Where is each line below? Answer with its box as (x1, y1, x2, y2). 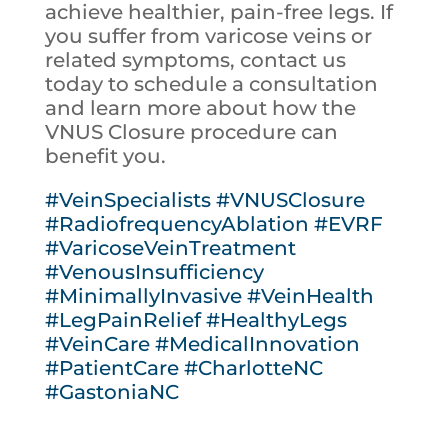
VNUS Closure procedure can (44, 120, 338, 145)
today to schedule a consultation (44, 72, 378, 97)
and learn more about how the (44, 96, 356, 121)
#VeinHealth (246, 284, 374, 309)
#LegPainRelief (44, 308, 201, 333)
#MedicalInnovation (154, 332, 360, 357)
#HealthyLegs (205, 308, 347, 333)
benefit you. (44, 144, 166, 169)
